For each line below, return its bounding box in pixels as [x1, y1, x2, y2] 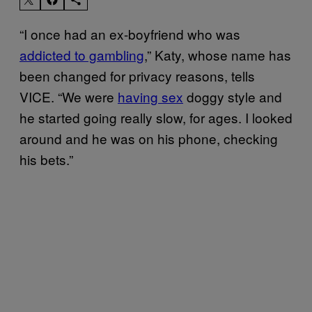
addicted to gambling [19, 45, 144, 64]
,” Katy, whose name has [144, 45, 291, 64]
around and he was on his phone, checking [19, 128, 278, 148]
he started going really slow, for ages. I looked [19, 107, 292, 127]
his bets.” [19, 149, 73, 169]
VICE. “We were [19, 86, 118, 106]
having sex [118, 86, 183, 106]
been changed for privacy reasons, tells [19, 65, 255, 85]
